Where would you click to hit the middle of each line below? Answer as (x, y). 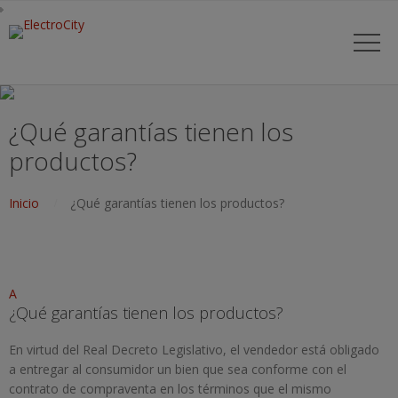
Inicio (24, 203)
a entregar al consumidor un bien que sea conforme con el (178, 369)
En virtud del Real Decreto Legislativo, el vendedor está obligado (194, 350)
